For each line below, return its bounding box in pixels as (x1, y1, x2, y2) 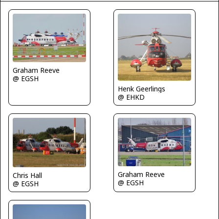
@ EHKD (118, 92, 145, 102)
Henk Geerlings (118, 84, 165, 93)
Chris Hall (13, 170, 42, 180)
